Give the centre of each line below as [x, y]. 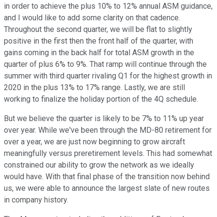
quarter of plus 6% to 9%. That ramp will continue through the [105, 64]
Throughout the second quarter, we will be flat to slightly [98, 30]
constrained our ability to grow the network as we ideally [99, 165]
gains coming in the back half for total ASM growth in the [99, 53]
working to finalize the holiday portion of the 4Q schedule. [101, 99]
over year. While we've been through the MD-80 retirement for [108, 130]
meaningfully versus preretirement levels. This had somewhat [108, 154]
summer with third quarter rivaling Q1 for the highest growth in [108, 76]
